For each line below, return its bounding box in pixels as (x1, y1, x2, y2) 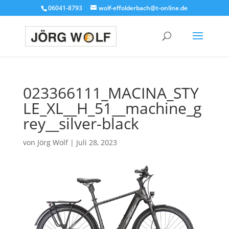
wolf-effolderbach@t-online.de (99, 4, 188, 12)
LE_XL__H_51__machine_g (22, 98, 201, 119)
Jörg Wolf (37, 138, 68, 147)
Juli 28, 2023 (76, 138, 117, 147)
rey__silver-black (22, 113, 139, 134)
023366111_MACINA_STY (22, 82, 199, 103)
